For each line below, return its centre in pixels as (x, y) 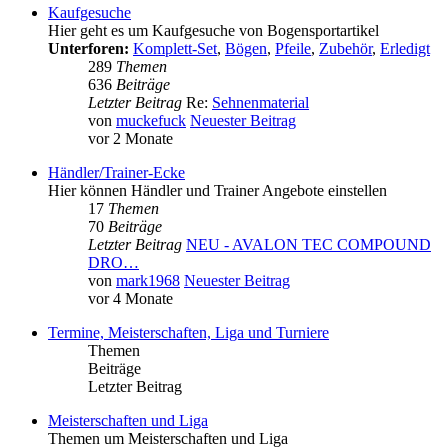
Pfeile (293, 49)
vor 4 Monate (130, 299)
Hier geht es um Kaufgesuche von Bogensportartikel (213, 31)
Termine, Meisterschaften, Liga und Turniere (188, 333)
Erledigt (405, 49)
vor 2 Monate (130, 139)
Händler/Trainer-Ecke (116, 173)
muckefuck (151, 121)
